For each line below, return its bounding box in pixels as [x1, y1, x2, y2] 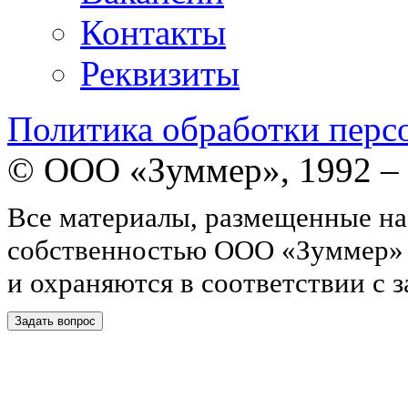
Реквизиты [80, 53, 240, 93]
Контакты [80, 12, 226, 52]
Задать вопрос [15, 314, 96, 329]
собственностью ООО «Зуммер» [7, 234, 403, 267]
